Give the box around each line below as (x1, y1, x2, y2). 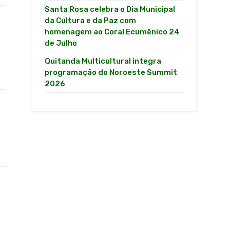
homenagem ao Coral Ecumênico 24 (45, 27, 180, 36)
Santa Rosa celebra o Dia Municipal (45, 5, 176, 14)
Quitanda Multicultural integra (45, 56, 162, 66)
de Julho (45, 39, 78, 48)
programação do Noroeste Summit (45, 68, 178, 77)
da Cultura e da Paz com (45, 16, 137, 25)
